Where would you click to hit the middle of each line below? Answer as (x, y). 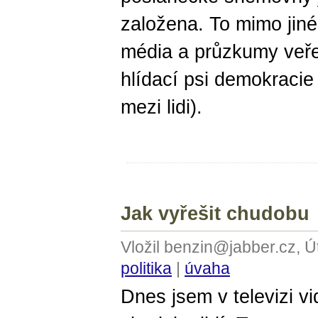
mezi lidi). (161, 107)
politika (146, 268)
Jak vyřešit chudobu (215, 214)
